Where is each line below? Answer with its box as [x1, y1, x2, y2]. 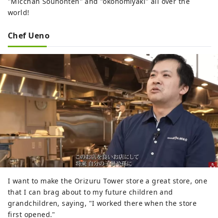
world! [8, 7, 30, 17]
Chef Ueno [8, 30, 50, 41]
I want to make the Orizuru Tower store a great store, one [8, 176, 207, 185]
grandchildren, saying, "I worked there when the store [8, 198, 197, 208]
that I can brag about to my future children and [8, 187, 173, 197]
